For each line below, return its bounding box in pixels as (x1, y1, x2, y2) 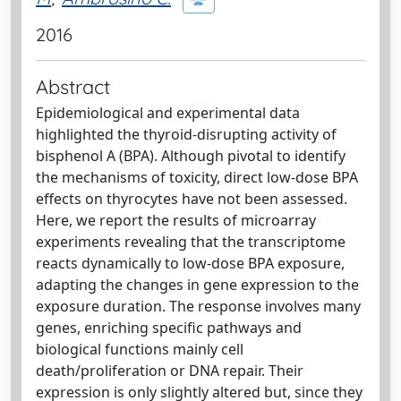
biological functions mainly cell (36, 339, 243, 359)
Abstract (36, 74, 110, 98)
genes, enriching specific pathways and (36, 318, 302, 337)
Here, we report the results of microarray (36, 210, 316, 230)
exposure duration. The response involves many (36, 296, 361, 316)
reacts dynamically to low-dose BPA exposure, (36, 253, 345, 273)
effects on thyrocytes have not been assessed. (36, 189, 347, 209)
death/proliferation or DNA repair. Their (36, 361, 303, 380)
